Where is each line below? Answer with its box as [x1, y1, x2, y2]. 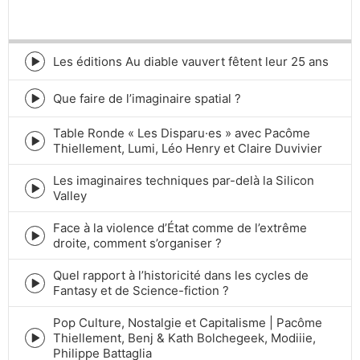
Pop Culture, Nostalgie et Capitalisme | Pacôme [53, 315, 322, 331]
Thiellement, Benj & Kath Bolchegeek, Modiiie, [53, 330, 316, 346]
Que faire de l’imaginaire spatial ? [53, 91, 241, 107]
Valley [53, 188, 87, 204]
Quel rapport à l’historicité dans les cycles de [53, 268, 309, 284]
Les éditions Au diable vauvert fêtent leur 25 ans [53, 54, 329, 70]
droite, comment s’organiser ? [53, 235, 222, 252]
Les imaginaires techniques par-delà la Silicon [53, 173, 314, 189]
